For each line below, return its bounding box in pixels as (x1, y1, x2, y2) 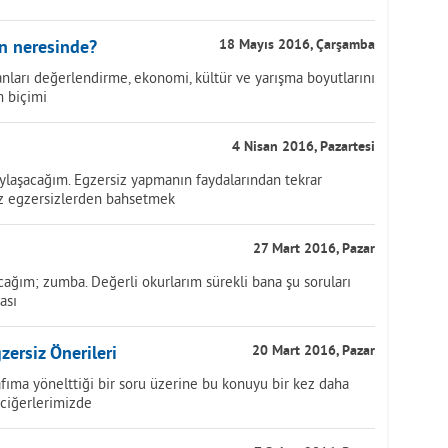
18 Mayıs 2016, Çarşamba (219, 37, 375, 54)
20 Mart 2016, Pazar (252, 343, 375, 360)
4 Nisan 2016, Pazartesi (232, 139, 375, 156)
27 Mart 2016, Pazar (253, 241, 375, 258)
